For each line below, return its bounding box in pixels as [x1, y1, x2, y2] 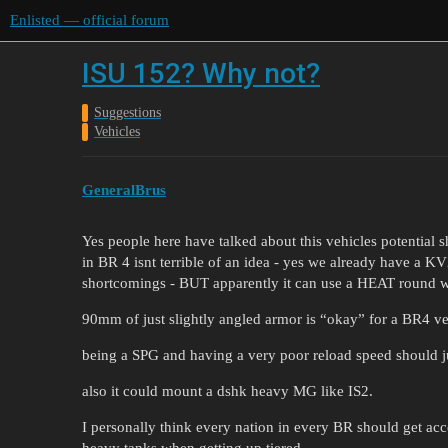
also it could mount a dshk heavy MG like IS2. [82, 382, 373, 399]
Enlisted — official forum [10, 12, 169, 28]
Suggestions [94, 105, 161, 120]
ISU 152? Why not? [82, 57, 320, 90]
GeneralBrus [82, 181, 166, 198]
